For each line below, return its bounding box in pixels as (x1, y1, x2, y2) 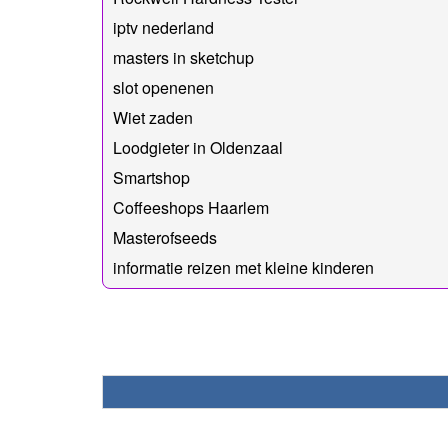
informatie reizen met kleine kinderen (113, 255, 374, 279)
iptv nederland (113, 15, 214, 39)
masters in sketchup (113, 45, 254, 69)
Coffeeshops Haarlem (113, 195, 269, 219)
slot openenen (113, 75, 214, 99)
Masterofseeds (113, 225, 217, 249)
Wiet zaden (113, 105, 193, 129)
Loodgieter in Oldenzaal (113, 135, 283, 159)
